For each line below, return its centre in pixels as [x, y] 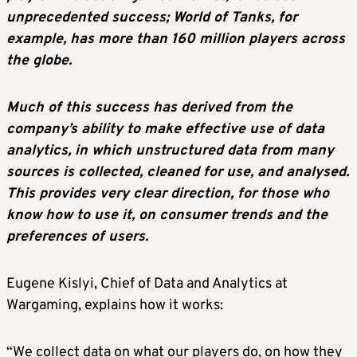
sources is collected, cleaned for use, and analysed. [178, 173]
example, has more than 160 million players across [176, 40]
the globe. [39, 61]
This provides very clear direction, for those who [168, 194]
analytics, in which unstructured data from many [170, 151]
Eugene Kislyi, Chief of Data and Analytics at [147, 284]
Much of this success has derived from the [149, 108]
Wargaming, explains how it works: [115, 306]
